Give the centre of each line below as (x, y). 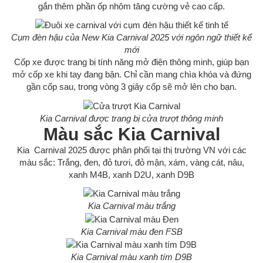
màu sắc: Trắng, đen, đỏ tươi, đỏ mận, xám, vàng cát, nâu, (131, 162)
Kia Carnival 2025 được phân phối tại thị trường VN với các (131, 150)
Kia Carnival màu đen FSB (131, 231)
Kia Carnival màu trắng (131, 206)
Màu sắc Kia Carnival (131, 134)
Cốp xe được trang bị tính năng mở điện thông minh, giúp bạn (131, 62)
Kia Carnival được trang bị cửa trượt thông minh (131, 118)
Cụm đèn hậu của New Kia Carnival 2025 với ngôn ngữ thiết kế (131, 38)
